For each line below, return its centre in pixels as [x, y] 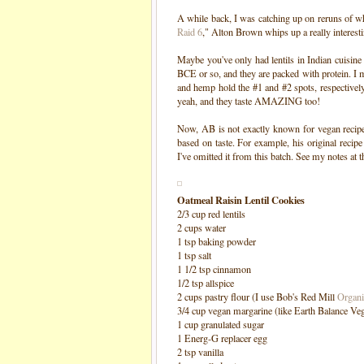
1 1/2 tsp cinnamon [214, 269]
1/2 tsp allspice [206, 283]
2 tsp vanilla [200, 352]
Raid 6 [190, 32]
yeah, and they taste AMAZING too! [249, 101]
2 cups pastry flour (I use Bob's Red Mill [257, 297]
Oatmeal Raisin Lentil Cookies [241, 200]
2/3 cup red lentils [211, 214]
